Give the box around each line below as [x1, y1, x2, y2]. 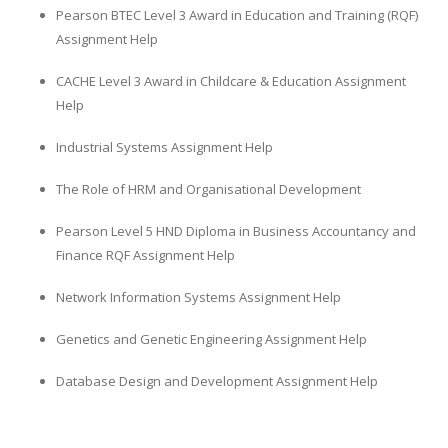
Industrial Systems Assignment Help [56, 138, 273, 157]
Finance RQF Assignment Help [56, 246, 235, 265]
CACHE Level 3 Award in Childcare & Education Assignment [56, 72, 406, 91]
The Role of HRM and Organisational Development [56, 180, 361, 199]
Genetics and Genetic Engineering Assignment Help [56, 330, 367, 349]
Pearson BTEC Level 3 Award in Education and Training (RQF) [56, 6, 418, 25]
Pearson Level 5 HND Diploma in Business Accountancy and [56, 222, 416, 241]
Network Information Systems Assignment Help [56, 288, 341, 307]
